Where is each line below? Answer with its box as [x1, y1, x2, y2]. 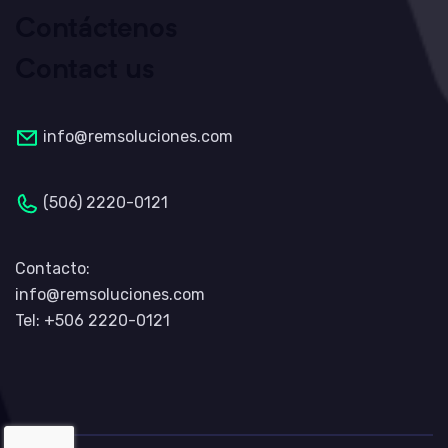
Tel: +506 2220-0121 [15, 311, 170, 330]
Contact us [15, 49, 155, 86]
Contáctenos [15, 8, 178, 45]
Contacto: [15, 259, 90, 278]
